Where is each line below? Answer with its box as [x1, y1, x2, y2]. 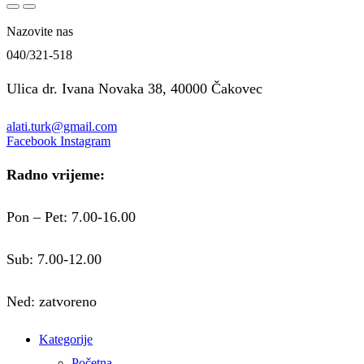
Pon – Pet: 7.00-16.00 [6, 208, 136, 225]
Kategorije [39, 331, 93, 346]
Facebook [6, 133, 57, 148]
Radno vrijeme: [6, 167, 105, 184]
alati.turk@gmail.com [6, 119, 117, 133]
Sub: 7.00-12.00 [6, 250, 102, 267]
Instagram [60, 133, 110, 148]
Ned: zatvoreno [6, 292, 97, 310]
